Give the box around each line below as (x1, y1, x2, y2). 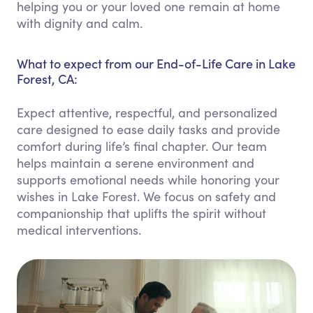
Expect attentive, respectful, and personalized (17, 104, 277, 121)
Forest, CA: (17, 70, 78, 87)
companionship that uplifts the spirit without (17, 205, 266, 221)
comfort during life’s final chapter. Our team (17, 138, 267, 154)
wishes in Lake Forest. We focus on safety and (17, 188, 276, 205)
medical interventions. (17, 221, 141, 238)
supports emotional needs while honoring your (17, 171, 279, 188)
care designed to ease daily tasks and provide (17, 121, 280, 138)
